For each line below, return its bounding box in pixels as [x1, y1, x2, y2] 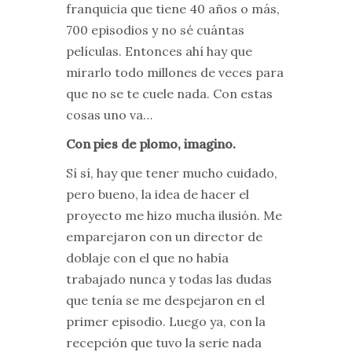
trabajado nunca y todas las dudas [66, 271, 272, 288]
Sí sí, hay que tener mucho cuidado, [66, 165, 277, 181]
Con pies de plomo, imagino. [66, 136, 236, 152]
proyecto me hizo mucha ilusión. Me [66, 207, 282, 224]
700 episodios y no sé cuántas [66, 22, 244, 38]
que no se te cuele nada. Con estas [66, 86, 273, 102]
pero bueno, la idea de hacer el [66, 186, 249, 203]
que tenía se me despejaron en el [66, 292, 265, 309]
